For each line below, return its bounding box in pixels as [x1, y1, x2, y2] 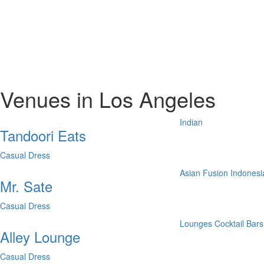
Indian [180, 116, 203, 128]
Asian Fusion [180, 167, 229, 179]
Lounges [180, 217, 213, 229]
